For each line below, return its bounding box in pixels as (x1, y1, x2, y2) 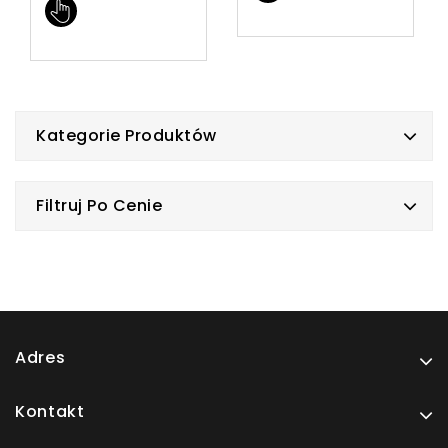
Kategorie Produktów (36, 124, 217, 147)
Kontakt (15, 400, 85, 423)
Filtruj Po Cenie (36, 194, 162, 217)
